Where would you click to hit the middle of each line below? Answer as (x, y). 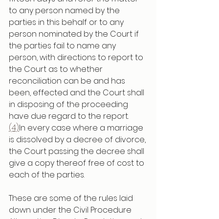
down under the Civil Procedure (71, 210)
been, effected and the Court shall (77, 93)
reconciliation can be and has (68, 81)
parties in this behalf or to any (67, 22)
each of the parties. (47, 175)
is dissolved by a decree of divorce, (78, 140)
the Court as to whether (57, 69)
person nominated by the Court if (75, 34)
